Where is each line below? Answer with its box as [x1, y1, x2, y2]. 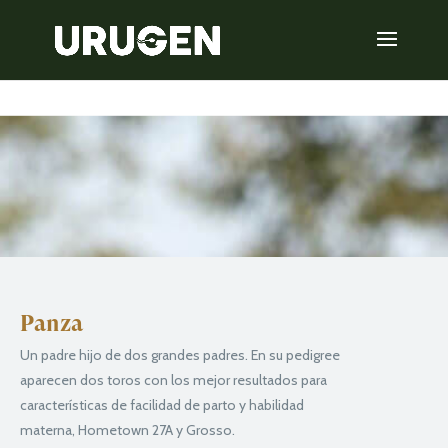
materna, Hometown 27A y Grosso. [20, 420, 235, 439]
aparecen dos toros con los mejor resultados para [20, 370, 327, 389]
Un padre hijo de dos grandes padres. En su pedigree [20, 345, 340, 364]
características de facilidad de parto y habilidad [20, 395, 304, 414]
